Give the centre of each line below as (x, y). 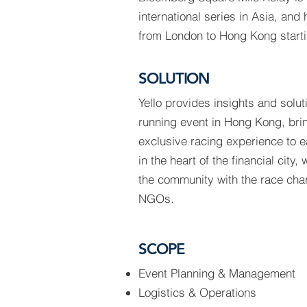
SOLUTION (174, 78)
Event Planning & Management (217, 273)
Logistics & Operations (197, 292)
